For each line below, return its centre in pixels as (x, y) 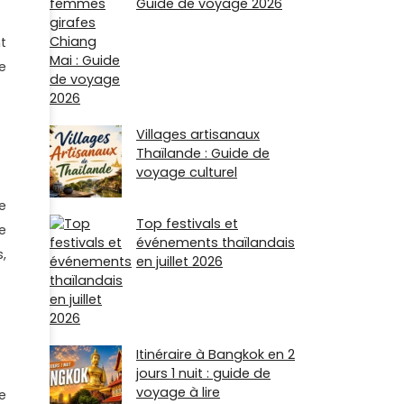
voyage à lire (178, 393)
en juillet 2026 (179, 262)
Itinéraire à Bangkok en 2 (216, 355)
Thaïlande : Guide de (203, 154)
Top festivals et (187, 224)
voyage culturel (187, 173)
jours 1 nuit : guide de (203, 374)
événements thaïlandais (216, 243)
